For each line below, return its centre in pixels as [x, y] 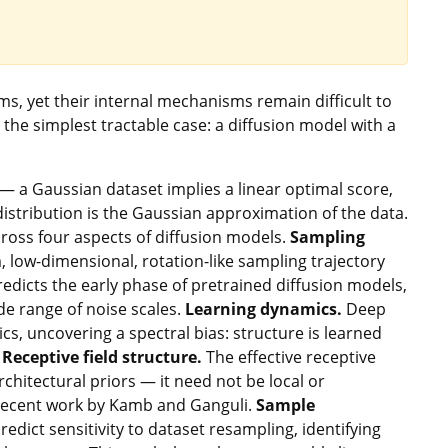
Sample [285, 405]
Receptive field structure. [102, 357]
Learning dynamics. [263, 309]
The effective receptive [289, 357]
